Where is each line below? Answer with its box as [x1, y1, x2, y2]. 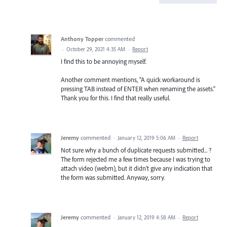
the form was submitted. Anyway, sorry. [61, 173, 165, 182]
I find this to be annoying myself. [61, 57, 146, 65]
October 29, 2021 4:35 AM [66, 45, 125, 53]
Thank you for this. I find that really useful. [61, 94, 170, 102]
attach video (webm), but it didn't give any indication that [61, 164, 212, 173]
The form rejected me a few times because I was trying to [61, 155, 210, 164]
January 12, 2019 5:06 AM [118, 134, 175, 142]
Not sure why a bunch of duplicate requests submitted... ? [61, 146, 211, 155]
